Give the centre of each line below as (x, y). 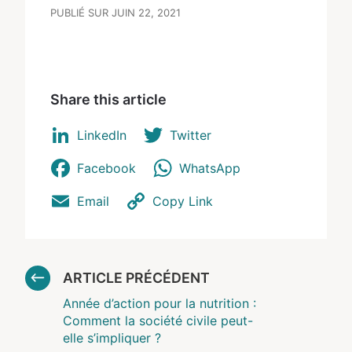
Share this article (108, 99)
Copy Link (183, 201)
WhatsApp (210, 168)
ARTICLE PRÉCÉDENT (136, 277)
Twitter (191, 135)
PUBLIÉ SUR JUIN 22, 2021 (115, 12)
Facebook (106, 168)
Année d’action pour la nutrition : (159, 303)
